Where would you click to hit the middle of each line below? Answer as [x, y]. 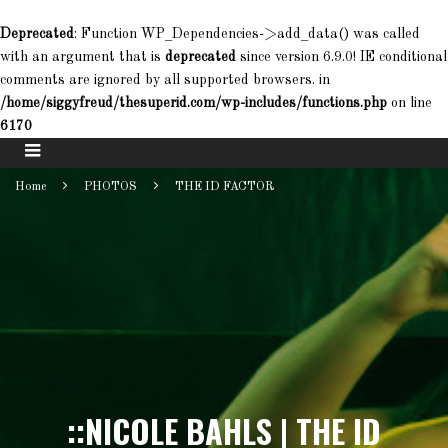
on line [409, 103]
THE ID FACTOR [224, 187]
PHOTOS [110, 187]
